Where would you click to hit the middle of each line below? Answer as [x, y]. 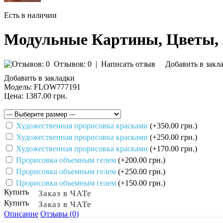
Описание [21, 214]
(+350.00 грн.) [173, 125]
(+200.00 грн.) [142, 160]
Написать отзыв [128, 64]
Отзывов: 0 [73, 64]
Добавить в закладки [39, 78]
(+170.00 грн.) [173, 148]
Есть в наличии [30, 15]
